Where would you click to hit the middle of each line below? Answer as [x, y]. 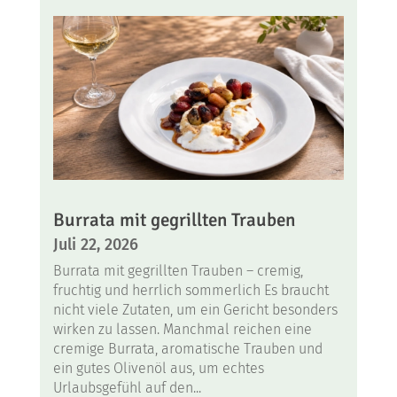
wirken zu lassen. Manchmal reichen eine [182, 330]
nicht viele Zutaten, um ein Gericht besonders [195, 310]
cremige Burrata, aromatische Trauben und [187, 349]
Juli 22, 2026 [95, 245]
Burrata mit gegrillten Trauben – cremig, [178, 271]
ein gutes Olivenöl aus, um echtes [158, 369]
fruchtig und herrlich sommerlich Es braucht [191, 291]
